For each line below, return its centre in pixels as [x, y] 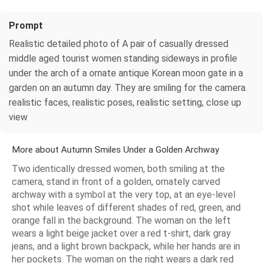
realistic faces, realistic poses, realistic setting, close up [125, 103]
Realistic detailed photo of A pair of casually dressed [119, 44]
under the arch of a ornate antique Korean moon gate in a [126, 73]
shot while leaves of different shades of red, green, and [126, 208]
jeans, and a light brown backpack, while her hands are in [126, 247]
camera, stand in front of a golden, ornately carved [116, 182]
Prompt [26, 26]
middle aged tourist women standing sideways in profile [123, 59]
